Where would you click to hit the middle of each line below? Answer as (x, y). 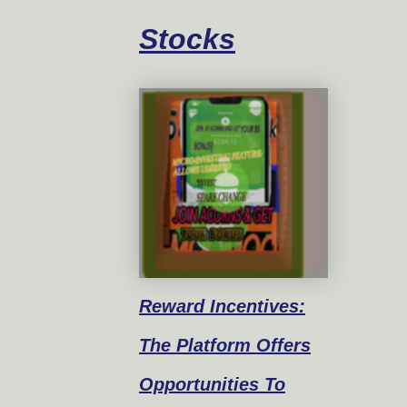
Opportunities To (213, 384)
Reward (172, 306)
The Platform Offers (225, 345)
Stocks (188, 40)
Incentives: (255, 306)
